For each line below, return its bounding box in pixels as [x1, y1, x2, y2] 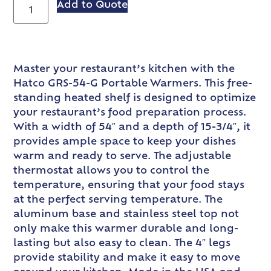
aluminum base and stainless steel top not [13, 209, 240, 220]
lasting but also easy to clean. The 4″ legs [13, 238, 231, 249]
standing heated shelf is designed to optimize [13, 93, 256, 103]
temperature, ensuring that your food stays [13, 180, 245, 191]
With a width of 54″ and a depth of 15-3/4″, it [13, 122, 251, 132]
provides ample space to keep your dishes [13, 137, 237, 147]
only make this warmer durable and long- [13, 224, 239, 234]
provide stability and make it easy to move [13, 253, 241, 263]
